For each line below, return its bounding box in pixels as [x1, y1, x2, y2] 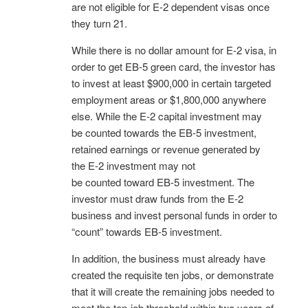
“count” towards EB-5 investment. [71, 223, 222, 239]
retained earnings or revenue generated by [71, 141, 261, 156]
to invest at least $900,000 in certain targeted [71, 75, 271, 90]
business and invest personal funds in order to [71, 207, 277, 222]
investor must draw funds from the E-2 [71, 190, 243, 206]
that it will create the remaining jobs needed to [71, 283, 274, 298]
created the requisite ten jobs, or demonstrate [71, 267, 274, 282]
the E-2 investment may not [71, 157, 195, 173]
